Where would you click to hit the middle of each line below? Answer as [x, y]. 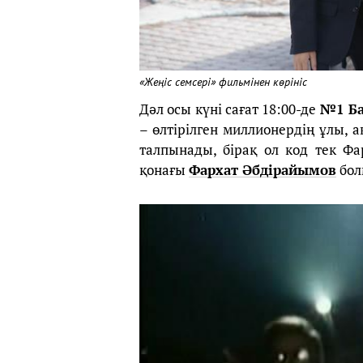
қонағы [164, 170]
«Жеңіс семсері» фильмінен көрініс [223, 83]
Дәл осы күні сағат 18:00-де [230, 109]
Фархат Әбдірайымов [263, 170]
